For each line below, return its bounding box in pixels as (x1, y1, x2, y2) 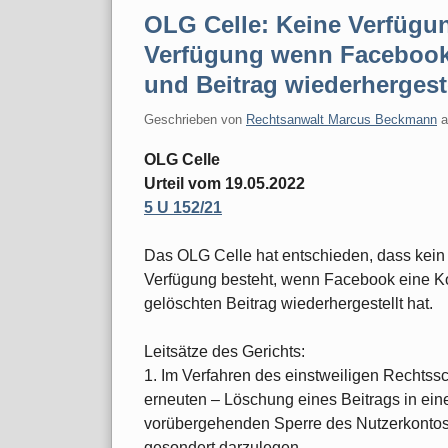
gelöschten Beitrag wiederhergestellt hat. (144, 294, 433, 312)
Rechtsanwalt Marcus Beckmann (246, 111, 437, 127)
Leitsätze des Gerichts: (144, 342, 305, 360)
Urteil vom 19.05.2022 (144, 174, 305, 192)
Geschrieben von (144, 111, 246, 127)
